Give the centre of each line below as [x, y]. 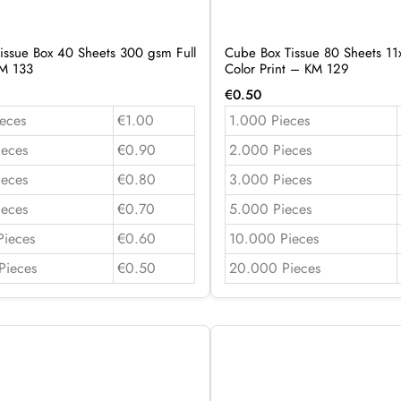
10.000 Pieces [273, 238]
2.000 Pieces [270, 149]
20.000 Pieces [274, 268]
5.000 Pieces [270, 209]
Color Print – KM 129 [286, 68]
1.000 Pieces [269, 120]
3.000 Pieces [270, 179]
